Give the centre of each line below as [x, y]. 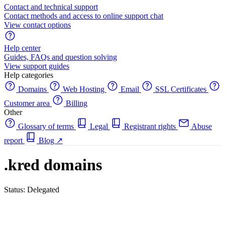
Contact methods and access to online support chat [84, 16]
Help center [22, 48]
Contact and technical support [51, 7]
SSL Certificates [181, 89]
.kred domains [53, 165]
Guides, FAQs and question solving [61, 57]
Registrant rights [150, 126]
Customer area [28, 103]
